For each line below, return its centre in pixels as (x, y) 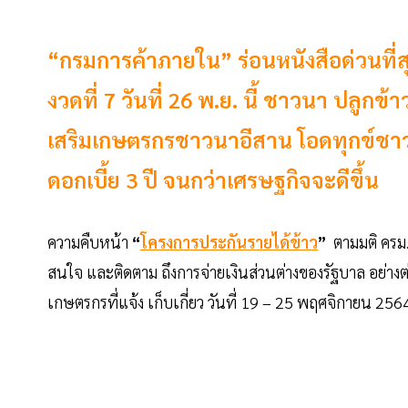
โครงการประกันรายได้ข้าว (229, 242)
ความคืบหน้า (90, 242)
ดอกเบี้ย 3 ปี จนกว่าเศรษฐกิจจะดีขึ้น (213, 180)
